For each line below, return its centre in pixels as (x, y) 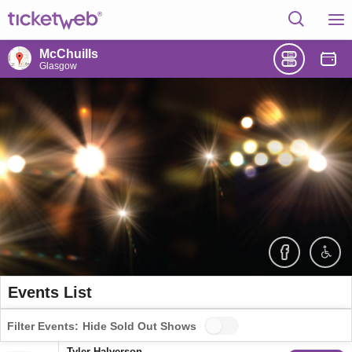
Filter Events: (43, 326)
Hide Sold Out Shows (139, 326)
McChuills (69, 54)
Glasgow (58, 66)
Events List (50, 292)
